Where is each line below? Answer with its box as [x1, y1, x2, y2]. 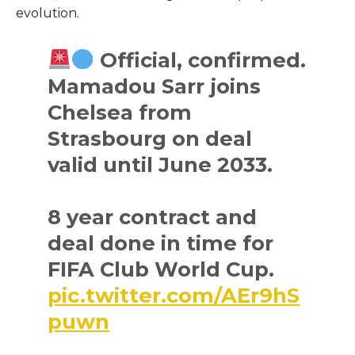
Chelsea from [48, 99, 193, 124]
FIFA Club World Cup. [48, 256, 275, 281]
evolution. [15, 5, 82, 21]
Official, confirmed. [94, 47, 306, 72]
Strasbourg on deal [48, 125, 253, 151]
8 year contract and [48, 204, 258, 229]
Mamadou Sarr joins [48, 73, 261, 98]
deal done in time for [48, 230, 274, 255]
